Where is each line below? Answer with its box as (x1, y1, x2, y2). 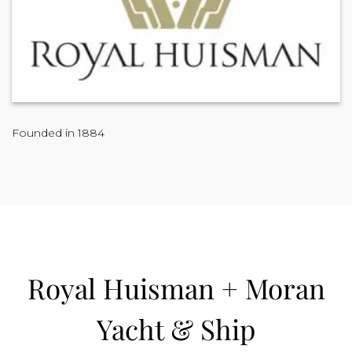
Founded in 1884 (12, 126, 104, 140)
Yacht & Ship (97, 310, 255, 347)
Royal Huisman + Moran (27, 269, 325, 306)
